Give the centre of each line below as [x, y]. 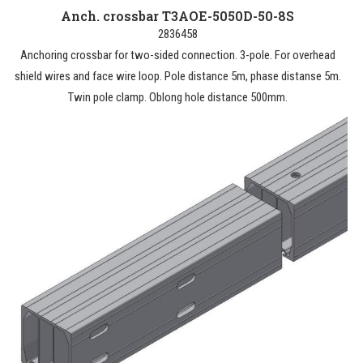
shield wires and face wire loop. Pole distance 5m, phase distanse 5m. [177, 76]
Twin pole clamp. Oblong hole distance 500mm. [177, 97]
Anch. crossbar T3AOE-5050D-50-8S [177, 16]
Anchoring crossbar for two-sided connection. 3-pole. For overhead [177, 55]
